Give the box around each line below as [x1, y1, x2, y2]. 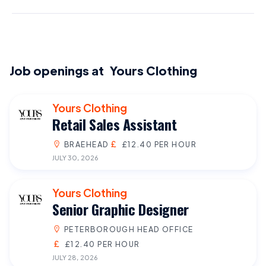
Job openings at [9, 62, 106, 78]
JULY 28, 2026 [52, 252, 97, 261]
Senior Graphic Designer [52, 198, 189, 220]
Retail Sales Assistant [52, 113, 177, 135]
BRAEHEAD [64, 139, 109, 149]
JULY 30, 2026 [52, 153, 98, 161]
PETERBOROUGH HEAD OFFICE [64, 224, 194, 234]
